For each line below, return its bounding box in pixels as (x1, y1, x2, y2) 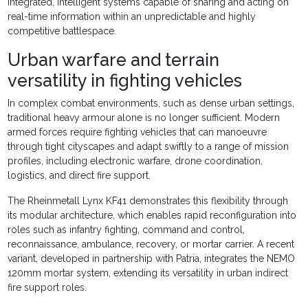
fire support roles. (8, 282, 87, 294)
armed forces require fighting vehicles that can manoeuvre (8, 126, 267, 138)
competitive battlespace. (8, 25, 117, 37)
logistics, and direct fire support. (8, 170, 151, 181)
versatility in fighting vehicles (8, 70, 243, 91)
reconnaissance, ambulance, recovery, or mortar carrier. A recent (8, 239, 295, 250)
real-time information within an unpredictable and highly (8, 11, 256, 23)
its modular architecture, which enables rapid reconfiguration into (8, 210, 297, 221)
